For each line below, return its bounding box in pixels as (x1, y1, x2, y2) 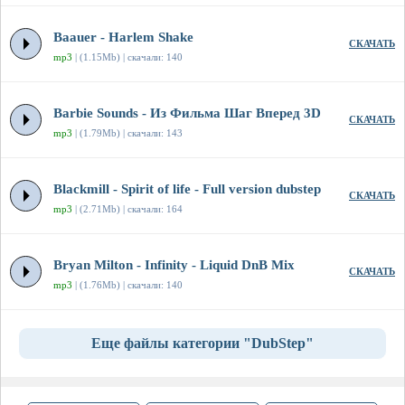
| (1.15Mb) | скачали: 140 (72, 52, 183, 63)
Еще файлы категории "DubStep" (91, 335, 314, 352)
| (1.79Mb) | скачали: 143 (72, 127, 183, 139)
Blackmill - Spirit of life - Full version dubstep (53, 182, 321, 197)
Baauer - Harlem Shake (53, 30, 193, 45)
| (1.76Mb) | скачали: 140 (72, 279, 183, 291)
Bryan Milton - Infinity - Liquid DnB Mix (53, 258, 295, 273)
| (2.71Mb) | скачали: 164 (72, 203, 183, 215)
